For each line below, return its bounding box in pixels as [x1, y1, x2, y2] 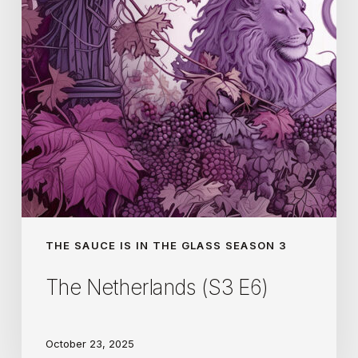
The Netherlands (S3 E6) [45, 274, 268, 300]
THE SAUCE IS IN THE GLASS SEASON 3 [45, 238, 288, 252]
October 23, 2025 [45, 337, 134, 351]
